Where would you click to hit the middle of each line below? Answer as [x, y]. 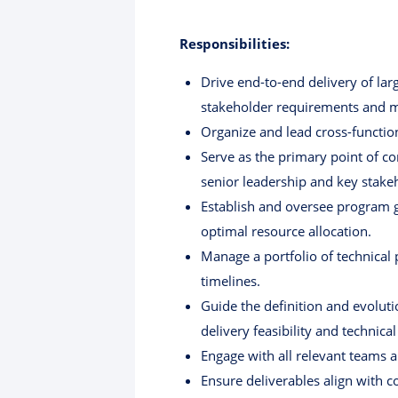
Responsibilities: [235, 44]
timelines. [231, 281]
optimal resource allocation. [286, 231]
